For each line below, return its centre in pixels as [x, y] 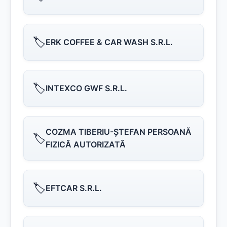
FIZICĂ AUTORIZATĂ [86, 144]
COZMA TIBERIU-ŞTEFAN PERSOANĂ [119, 132]
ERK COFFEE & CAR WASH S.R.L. [109, 42]
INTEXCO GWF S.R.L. [86, 88]
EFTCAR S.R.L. [74, 188]
